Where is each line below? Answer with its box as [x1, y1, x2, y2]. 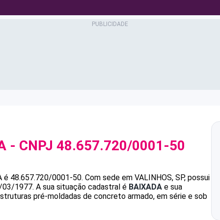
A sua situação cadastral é [34, 182, 129, 192]
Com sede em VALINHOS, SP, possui [85, 173, 210, 182]
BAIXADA [129, 182, 162, 192]
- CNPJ [6, 137, 56, 154]
